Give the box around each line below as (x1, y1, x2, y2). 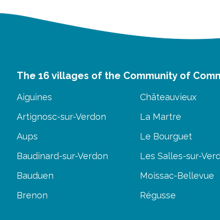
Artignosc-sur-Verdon (17, 111, 106, 122)
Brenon (17, 190, 48, 200)
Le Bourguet (139, 131, 192, 141)
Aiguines (17, 92, 52, 102)
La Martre (139, 111, 181, 122)
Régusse (139, 190, 176, 200)
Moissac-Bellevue (139, 170, 214, 181)
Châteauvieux (139, 92, 196, 102)
